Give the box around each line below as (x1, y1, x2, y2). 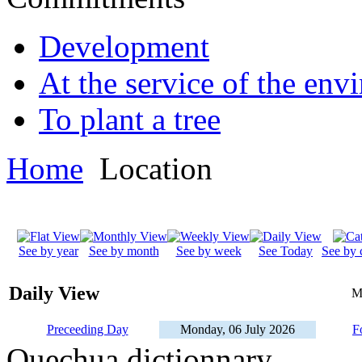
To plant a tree (39, 102, 221, 137)
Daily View (9, 283, 99, 305)
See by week (175, 244, 242, 259)
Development (39, 29, 209, 65)
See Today (259, 244, 313, 259)
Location (91, 151, 213, 187)
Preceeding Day (46, 322, 128, 337)
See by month (88, 244, 159, 259)
